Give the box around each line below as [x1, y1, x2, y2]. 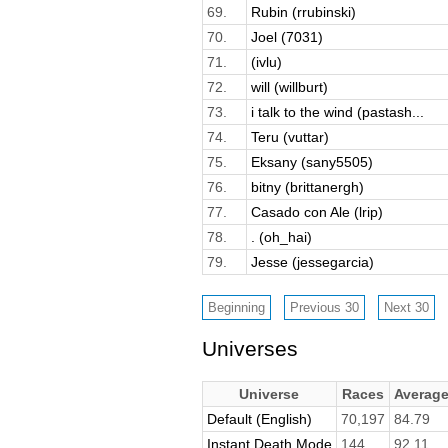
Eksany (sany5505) [250, 153, 373, 170]
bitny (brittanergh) [250, 178, 364, 195]
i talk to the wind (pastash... [250, 103, 424, 120]
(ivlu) [250, 53, 282, 70]
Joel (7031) [250, 28, 323, 45]
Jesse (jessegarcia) [250, 253, 374, 270]
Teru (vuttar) [250, 128, 329, 145]
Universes [201, 337, 298, 361]
